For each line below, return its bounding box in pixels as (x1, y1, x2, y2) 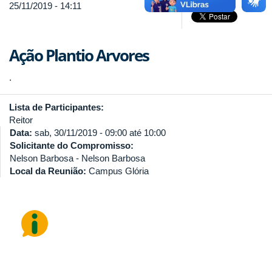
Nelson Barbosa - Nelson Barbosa (10, 153, 145, 164)
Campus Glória (89, 166, 149, 177)
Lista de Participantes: (9, 102, 106, 113)
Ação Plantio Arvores (9, 44, 149, 67)
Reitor (9, 115, 33, 126)
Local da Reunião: (10, 166, 89, 177)
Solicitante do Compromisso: (10, 140, 136, 151)
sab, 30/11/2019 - (35, 127, 105, 138)
